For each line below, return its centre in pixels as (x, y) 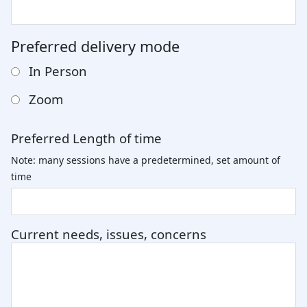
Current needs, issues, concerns (109, 234)
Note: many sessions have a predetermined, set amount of (146, 160)
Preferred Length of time (86, 138)
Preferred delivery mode (95, 47)
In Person (58, 71)
